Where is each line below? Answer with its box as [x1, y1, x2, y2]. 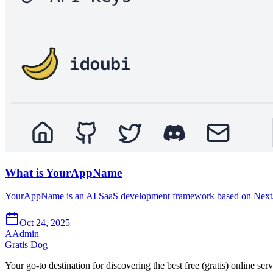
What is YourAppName [5, 166, 122, 179]
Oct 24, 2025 [19, 218, 70, 229]
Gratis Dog [5, 239, 48, 250]
